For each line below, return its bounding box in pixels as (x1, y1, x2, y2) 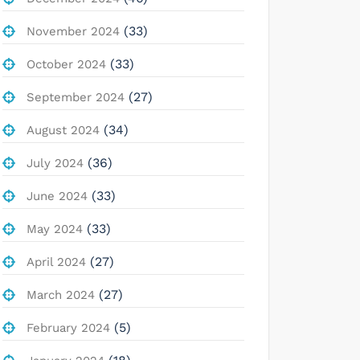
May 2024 (27, 221, 83, 236)
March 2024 (27, 287, 95, 302)
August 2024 (27, 122, 100, 137)
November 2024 (27, 23, 120, 39)
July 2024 (27, 155, 84, 170)
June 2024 (27, 188, 88, 203)
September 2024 (27, 89, 125, 104)
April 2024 (27, 254, 86, 269)
